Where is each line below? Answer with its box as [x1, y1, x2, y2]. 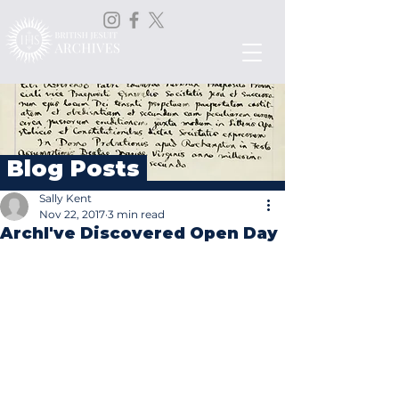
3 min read [108, 208, 165, 221]
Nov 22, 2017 [39, 208, 105, 221]
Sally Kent [39, 191, 92, 205]
